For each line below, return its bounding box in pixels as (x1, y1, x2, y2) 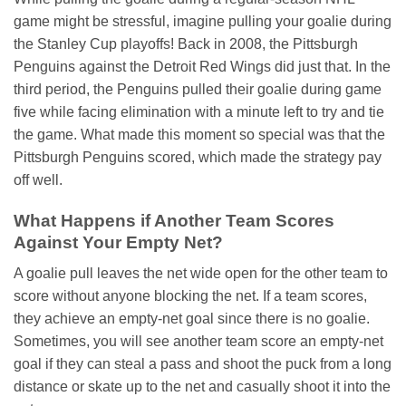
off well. (14, 171, 63, 188)
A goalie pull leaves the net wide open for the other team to (14, 266, 388, 282)
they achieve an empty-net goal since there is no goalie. (14, 311, 370, 327)
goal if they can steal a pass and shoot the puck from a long (14, 356, 391, 372)
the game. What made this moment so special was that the (14, 126, 385, 142)
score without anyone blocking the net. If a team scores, (14, 288, 367, 304)
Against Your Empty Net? (14, 232, 223, 252)
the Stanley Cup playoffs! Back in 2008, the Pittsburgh (14, 35, 358, 52)
